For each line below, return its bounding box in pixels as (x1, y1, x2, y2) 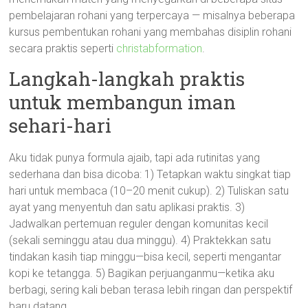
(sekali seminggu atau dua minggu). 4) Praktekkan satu (9, 234, 272, 247)
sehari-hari (9, 113, 112, 138)
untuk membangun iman (9, 89, 236, 115)
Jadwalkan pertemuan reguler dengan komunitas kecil (9, 217, 269, 230)
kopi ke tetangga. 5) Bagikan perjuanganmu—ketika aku (9, 267, 275, 280)
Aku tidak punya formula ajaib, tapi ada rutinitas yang (9, 151, 261, 164)
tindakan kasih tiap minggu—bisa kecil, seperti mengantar (9, 250, 282, 263)
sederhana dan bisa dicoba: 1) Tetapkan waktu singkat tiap (9, 168, 291, 181)
